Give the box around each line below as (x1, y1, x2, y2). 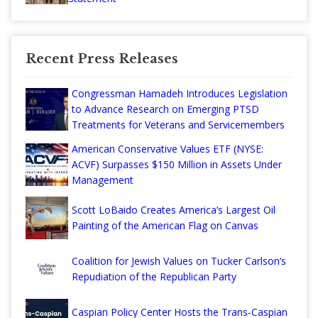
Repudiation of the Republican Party (72, 270, 236, 284)
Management (72, 173, 133, 187)
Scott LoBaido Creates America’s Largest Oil (72, 203, 275, 217)
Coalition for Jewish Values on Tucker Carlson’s (72, 254, 286, 268)
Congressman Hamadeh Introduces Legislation (72, 87, 287, 101)
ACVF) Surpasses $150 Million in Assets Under (72, 158, 282, 172)
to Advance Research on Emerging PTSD (72, 102, 259, 116)
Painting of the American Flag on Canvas (72, 219, 258, 233)
